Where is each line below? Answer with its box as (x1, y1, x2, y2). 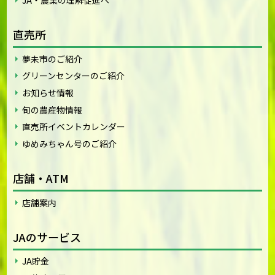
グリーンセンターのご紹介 (22, 69, 125, 82)
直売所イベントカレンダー (22, 120, 126, 133)
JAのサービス (13, 228, 82, 245)
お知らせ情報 (22, 86, 74, 99)
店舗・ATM (13, 169, 69, 186)
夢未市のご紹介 (22, 52, 83, 65)
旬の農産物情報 (22, 103, 83, 116)
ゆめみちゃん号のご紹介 (22, 137, 117, 150)
